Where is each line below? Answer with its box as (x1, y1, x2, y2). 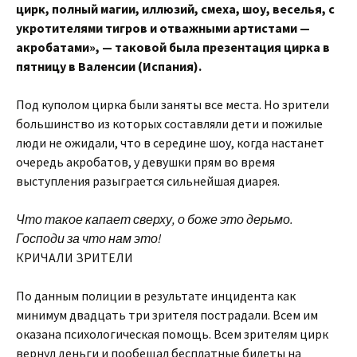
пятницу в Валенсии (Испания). (16, 58, 202, 74)
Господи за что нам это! (16, 230, 162, 246)
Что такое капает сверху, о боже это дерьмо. (16, 211, 293, 227)
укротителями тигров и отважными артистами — (16, 20, 310, 36)
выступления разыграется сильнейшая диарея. (16, 173, 280, 189)
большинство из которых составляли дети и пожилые (16, 116, 323, 131)
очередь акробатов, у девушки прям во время (16, 154, 275, 170)
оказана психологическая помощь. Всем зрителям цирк (16, 326, 328, 342)
